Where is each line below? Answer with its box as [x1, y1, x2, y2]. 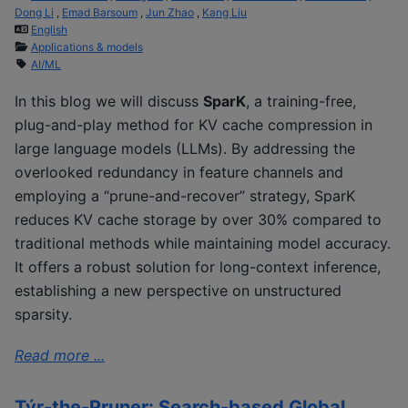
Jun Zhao [146, 5, 194, 19]
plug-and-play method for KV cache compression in [15, 116, 372, 135]
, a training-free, [246, 92, 356, 111]
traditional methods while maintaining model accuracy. [15, 234, 391, 253]
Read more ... [15, 345, 105, 364]
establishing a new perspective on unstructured [15, 281, 342, 301]
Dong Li [15, 5, 54, 19]
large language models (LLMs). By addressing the [15, 139, 355, 158]
